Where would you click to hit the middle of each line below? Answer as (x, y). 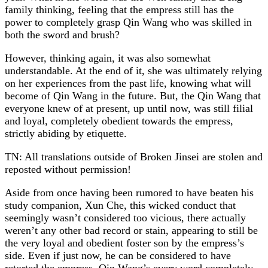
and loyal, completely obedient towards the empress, (119, 121)
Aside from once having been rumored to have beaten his (129, 192)
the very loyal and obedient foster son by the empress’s (124, 243)
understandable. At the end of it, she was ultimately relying (133, 70)
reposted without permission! (68, 169)
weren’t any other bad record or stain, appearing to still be (131, 230)
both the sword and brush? (62, 34)
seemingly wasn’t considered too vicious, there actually (125, 217)
